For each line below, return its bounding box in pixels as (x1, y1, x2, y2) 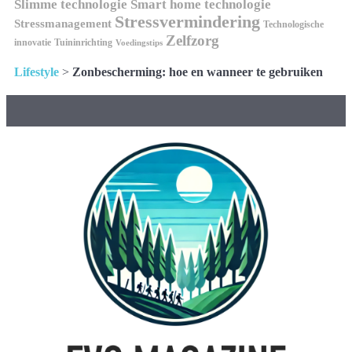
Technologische (263, 19, 324, 31)
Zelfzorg (166, 32, 219, 49)
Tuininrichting (54, 37, 112, 49)
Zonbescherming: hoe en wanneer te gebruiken (72, 65, 323, 79)
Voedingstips (115, 38, 163, 48)
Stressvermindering (115, 13, 260, 32)
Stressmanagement (14, 17, 112, 31)
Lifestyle (14, 65, 59, 79)
